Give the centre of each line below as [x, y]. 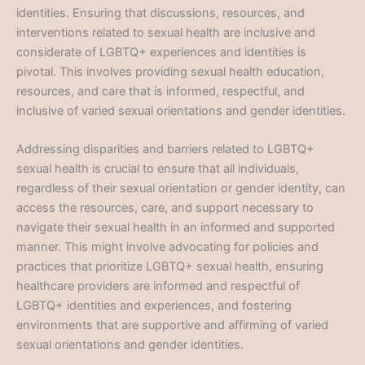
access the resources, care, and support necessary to [165, 208]
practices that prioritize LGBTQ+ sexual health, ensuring [170, 267]
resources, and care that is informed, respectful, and [161, 92]
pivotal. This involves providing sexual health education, [170, 72]
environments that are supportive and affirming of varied [172, 325]
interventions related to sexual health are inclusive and [166, 33]
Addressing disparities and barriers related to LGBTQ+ [165, 150]
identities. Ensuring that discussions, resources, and [161, 13]
